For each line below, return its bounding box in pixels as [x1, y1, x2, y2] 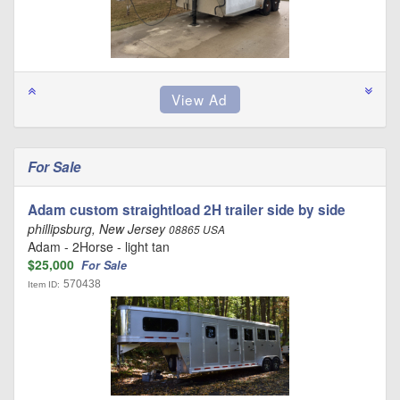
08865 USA [169, 222, 225, 237]
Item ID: [28, 279, 60, 289]
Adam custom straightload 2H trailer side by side [28, 200, 346, 220]
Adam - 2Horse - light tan [28, 237, 170, 255]
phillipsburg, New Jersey [28, 220, 169, 237]
